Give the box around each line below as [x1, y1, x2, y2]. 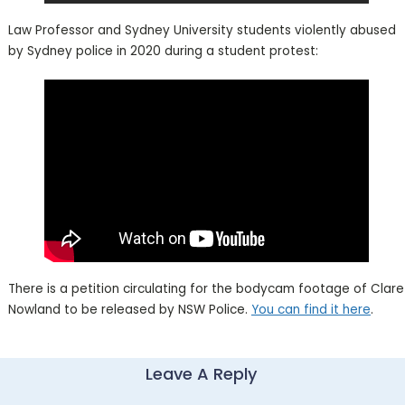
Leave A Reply [146, 362, 258, 385]
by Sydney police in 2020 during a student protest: [7, 42, 318, 60]
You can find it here [250, 300, 371, 318]
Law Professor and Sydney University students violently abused [7, 21, 396, 39]
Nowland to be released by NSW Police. [7, 300, 251, 318]
